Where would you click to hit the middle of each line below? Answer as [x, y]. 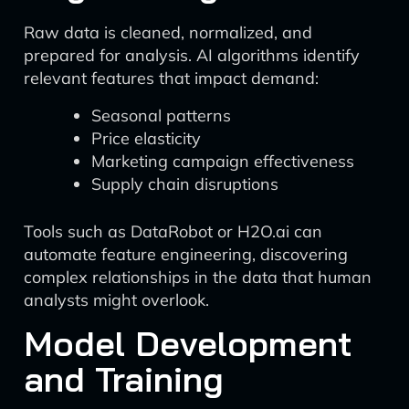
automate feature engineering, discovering [186, 254]
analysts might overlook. [116, 300]
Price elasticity [146, 138]
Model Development [188, 343]
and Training [124, 379]
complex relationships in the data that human [198, 277]
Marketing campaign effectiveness [223, 161]
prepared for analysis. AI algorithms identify [192, 55]
